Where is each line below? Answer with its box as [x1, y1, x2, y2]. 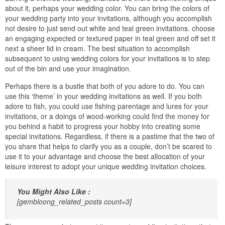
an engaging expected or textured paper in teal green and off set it [5, 33, 215, 44]
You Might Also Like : [17, 186, 90, 197]
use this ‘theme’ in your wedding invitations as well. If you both [5, 91, 202, 101]
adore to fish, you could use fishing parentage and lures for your [5, 101, 208, 111]
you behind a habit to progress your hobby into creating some [5, 121, 200, 132]
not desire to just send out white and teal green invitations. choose [5, 23, 215, 34]
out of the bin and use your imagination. [5, 63, 131, 74]
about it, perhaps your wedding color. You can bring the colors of [5, 3, 209, 14]
